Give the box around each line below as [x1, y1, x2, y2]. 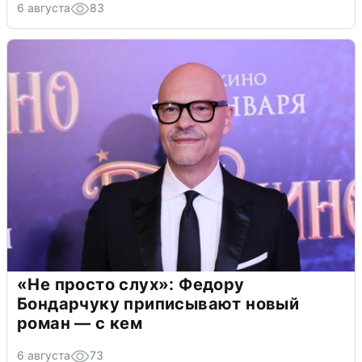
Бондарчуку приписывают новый [17, 293, 300, 314]
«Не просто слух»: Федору [17, 274, 245, 294]
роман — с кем [17, 313, 143, 333]
